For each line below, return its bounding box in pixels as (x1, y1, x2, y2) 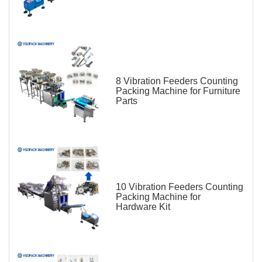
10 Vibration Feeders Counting (116, 181, 243, 192)
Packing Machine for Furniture (116, 85, 240, 96)
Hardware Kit (116, 201, 170, 212)
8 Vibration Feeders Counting (116, 75, 238, 86)
